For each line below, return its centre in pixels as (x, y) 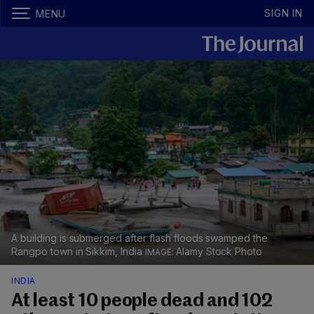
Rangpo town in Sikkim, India (78, 252)
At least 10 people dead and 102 (142, 302)
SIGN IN (284, 13)
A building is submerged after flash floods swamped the (140, 238)
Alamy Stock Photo (219, 252)
